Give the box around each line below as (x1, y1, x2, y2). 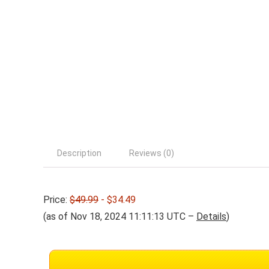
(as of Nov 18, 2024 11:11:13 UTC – (43, 210, 196, 222)
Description (57, 148, 101, 158)
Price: (43, 193, 70, 205)
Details (196, 210, 226, 222)
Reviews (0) (129, 148, 174, 158)
